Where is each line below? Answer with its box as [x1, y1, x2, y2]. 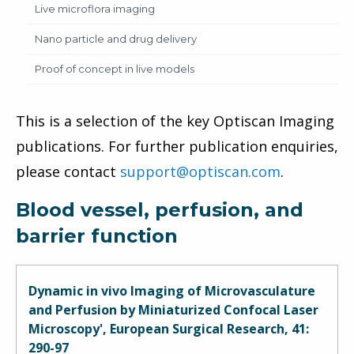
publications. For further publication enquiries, [16, 136, 338, 156]
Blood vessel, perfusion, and [16, 198, 303, 221]
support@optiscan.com [120, 161, 281, 181]
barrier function [16, 224, 178, 247]
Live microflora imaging [35, 2, 155, 15]
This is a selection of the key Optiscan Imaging [16, 111, 334, 130]
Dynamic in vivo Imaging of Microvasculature [28, 281, 315, 299]
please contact [16, 161, 120, 181]
